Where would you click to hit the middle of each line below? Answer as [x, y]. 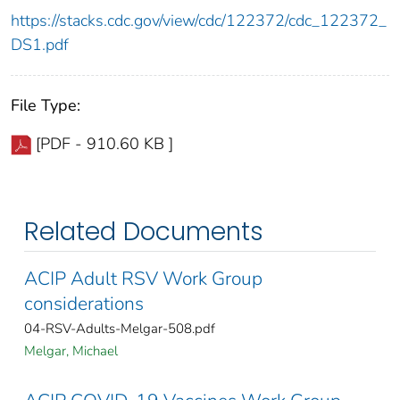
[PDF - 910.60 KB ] [104, 143]
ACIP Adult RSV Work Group [143, 278]
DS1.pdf [40, 44]
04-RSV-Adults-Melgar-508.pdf [120, 328]
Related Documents [144, 231]
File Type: [46, 105]
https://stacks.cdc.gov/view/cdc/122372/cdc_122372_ [199, 20]
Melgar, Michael [71, 350]
